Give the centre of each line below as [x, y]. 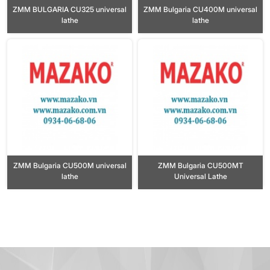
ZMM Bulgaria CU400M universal [200, 10]
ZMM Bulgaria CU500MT [200, 165]
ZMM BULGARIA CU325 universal [70, 10]
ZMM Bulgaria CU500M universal [70, 165]
